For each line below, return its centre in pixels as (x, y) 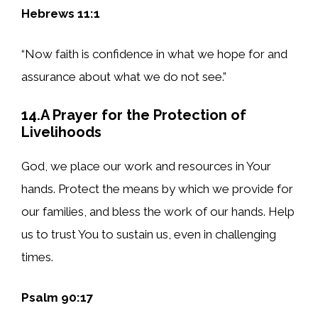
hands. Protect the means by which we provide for (157, 188)
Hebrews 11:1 (61, 13)
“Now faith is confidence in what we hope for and (154, 54)
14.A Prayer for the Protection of (134, 115)
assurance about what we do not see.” (124, 77)
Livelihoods (61, 132)
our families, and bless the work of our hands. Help (158, 211)
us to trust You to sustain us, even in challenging (149, 234)
